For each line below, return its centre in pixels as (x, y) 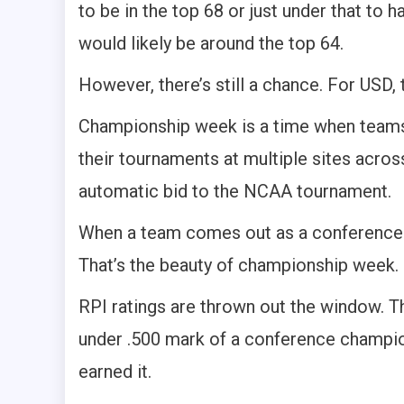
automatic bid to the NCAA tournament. (235, 192)
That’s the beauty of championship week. (239, 266)
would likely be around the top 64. (211, 44)
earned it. (115, 372)
